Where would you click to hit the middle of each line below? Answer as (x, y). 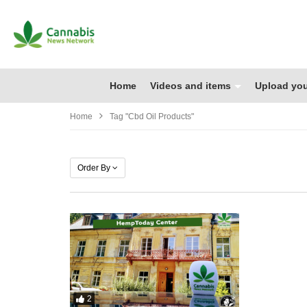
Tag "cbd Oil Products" (152, 116)
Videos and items (191, 85)
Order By (94, 168)
